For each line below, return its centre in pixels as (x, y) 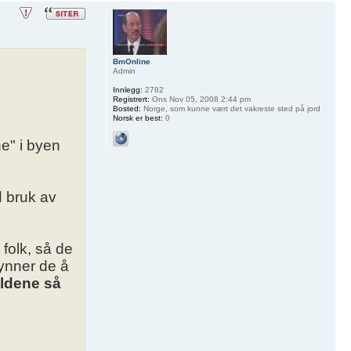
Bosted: (127, 109)
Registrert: (131, 100)
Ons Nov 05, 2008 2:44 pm (200, 100)
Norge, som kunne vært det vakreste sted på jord (230, 109)
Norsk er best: (138, 118)
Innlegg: (127, 90)
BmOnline (131, 62)
